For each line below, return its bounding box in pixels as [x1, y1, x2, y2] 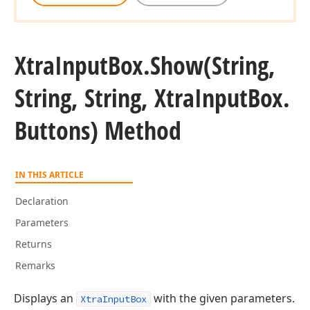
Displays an [14, 291, 76, 306]
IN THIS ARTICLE [15, 169, 84, 181]
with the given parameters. [151, 291, 295, 306]
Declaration [15, 194, 69, 208]
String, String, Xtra [15, 81, 194, 115]
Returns [15, 237, 52, 250]
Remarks [15, 259, 55, 272]
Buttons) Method [15, 113, 181, 147]
